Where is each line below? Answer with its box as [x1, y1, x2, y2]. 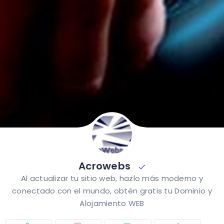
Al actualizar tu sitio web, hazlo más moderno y [20, 172, 203, 183]
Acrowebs [78, 158, 133, 173]
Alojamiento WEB [79, 197, 144, 208]
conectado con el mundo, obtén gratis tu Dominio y [12, 185, 212, 196]
